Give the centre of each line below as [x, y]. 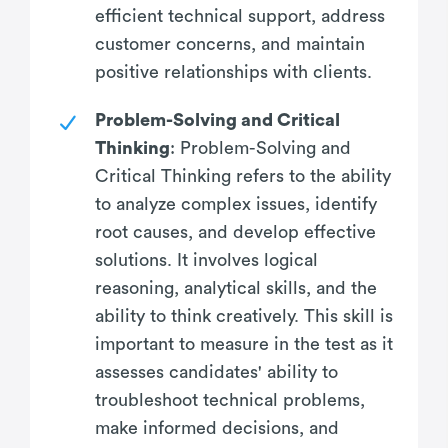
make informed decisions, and [217, 427]
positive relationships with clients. [233, 71]
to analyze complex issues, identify [236, 203]
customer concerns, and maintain [230, 43]
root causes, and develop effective [235, 231]
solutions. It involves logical [206, 259]
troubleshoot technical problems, [230, 399]
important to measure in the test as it [244, 343]
